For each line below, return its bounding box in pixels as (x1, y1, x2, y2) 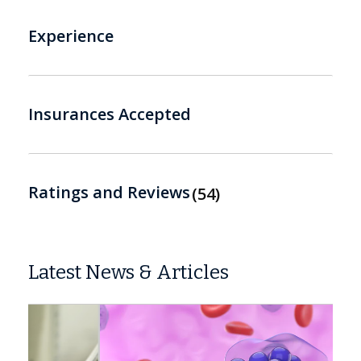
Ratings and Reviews (28, 180, 190, 203)
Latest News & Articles (28, 260, 229, 284)
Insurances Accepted (28, 102, 191, 125)
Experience (28, 24, 114, 47)
